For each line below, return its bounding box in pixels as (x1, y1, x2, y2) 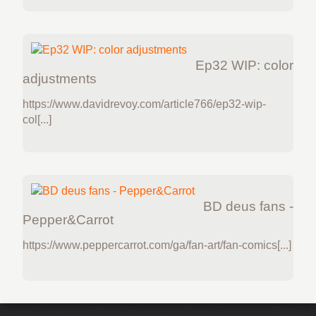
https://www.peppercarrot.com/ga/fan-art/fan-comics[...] (23, 239, 291, 252)
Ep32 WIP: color (195, 57, 293, 73)
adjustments (23, 71, 97, 86)
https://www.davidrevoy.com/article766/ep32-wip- (23, 97, 266, 110)
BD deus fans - (203, 199, 293, 214)
